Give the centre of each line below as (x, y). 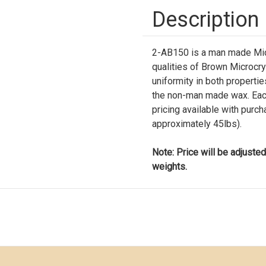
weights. (170, 167)
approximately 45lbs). (197, 124)
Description (205, 20)
